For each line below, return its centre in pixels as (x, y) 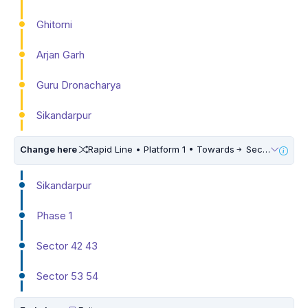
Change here (49, 149)
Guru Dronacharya (79, 85)
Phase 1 (54, 215)
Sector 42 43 (67, 245)
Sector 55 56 (253, 149)
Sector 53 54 (67, 276)
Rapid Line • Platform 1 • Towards (161, 149)
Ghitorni (54, 24)
